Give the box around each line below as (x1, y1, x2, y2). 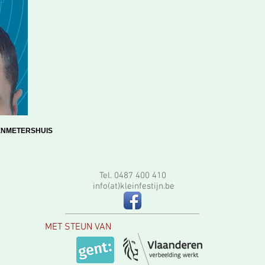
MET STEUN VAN (45, 221, 111, 233)
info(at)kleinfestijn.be (91, 181, 174, 192)
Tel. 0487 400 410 (99, 170, 166, 181)
